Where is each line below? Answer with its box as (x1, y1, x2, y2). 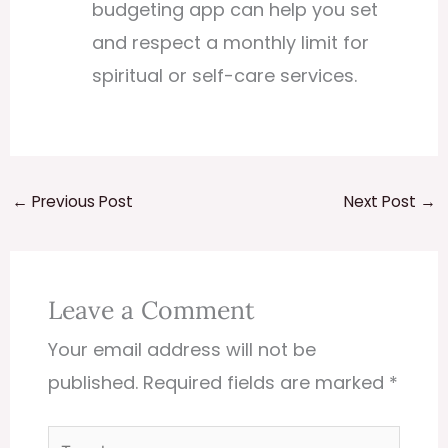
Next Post (344, 191, 421, 213)
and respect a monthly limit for (91, 30, 369, 56)
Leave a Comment (48, 293, 256, 326)
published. (48, 369, 139, 395)
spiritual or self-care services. (91, 63, 357, 89)
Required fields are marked (143, 369, 390, 395)
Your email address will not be (48, 336, 317, 362)
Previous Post (27, 191, 133, 213)
